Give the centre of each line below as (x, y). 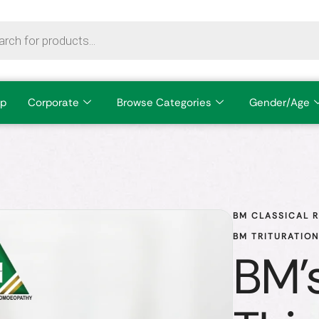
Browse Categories (164, 103)
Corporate (53, 103)
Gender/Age (279, 103)
